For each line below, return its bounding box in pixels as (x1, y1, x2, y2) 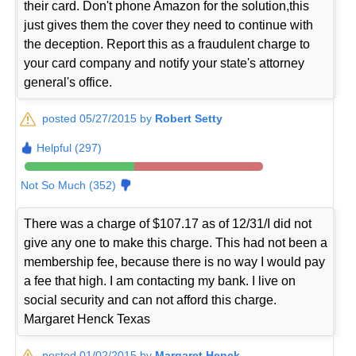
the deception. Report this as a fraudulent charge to (24, 37, 311, 51)
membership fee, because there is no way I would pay (24, 254, 326, 269)
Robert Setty (155, 111, 223, 125)
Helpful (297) (37, 141, 103, 154)
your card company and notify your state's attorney (24, 56, 305, 70)
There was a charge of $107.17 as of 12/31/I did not (24, 216, 312, 230)
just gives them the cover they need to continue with (24, 17, 314, 32)
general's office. (24, 75, 113, 89)
